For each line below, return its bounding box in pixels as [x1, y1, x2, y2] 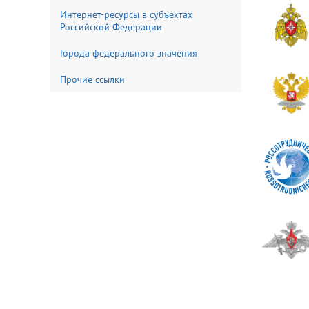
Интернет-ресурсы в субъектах [60, 8, 192, 21]
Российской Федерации [60, 21, 162, 33]
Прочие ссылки [60, 73, 125, 86]
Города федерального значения [60, 47, 197, 59]
